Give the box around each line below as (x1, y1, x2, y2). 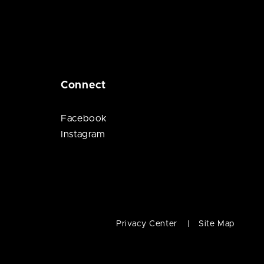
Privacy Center (115, 220, 177, 228)
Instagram (60, 130, 105, 139)
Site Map (198, 220, 235, 228)
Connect (60, 80, 106, 91)
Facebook (60, 114, 108, 123)
